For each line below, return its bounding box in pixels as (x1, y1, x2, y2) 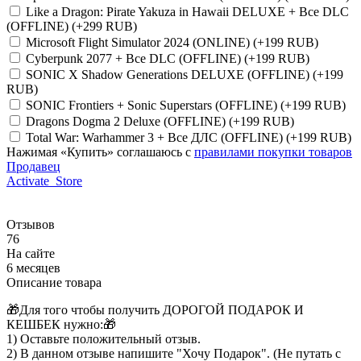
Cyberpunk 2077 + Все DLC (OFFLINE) (26, 51, 244, 65)
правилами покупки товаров (194, 144, 352, 159)
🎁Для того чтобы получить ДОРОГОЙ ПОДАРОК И (6, 302, 304, 317)
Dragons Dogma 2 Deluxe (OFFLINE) (26, 114, 229, 128)
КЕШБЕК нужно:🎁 (6, 317, 116, 331)
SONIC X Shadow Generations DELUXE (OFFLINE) (26, 67, 313, 81)
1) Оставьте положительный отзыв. (6, 331, 201, 346)
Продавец (6, 159, 60, 173)
